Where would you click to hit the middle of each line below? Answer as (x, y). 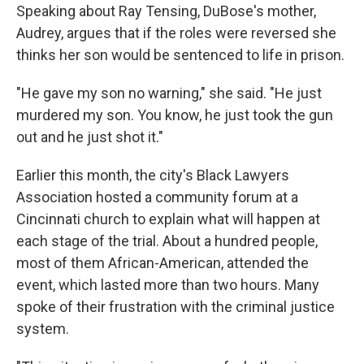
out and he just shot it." (90, 137)
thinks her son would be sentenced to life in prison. (180, 55)
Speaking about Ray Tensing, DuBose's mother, (166, 11)
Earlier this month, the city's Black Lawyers (153, 175)
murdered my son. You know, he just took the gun (175, 115)
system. (43, 329)
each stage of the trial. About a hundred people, (167, 241)
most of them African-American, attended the (162, 263)
